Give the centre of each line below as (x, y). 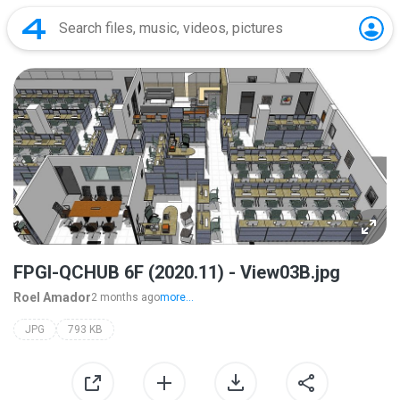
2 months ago (125, 297)
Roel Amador (52, 297)
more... (177, 297)
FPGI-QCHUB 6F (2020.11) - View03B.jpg (177, 272)
